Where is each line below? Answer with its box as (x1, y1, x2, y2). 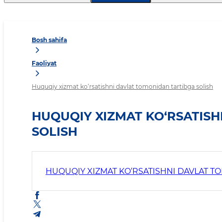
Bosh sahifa (32, 36, 67, 44)
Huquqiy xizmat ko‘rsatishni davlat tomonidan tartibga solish (32, 83, 213, 91)
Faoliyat (32, 59, 56, 67)
